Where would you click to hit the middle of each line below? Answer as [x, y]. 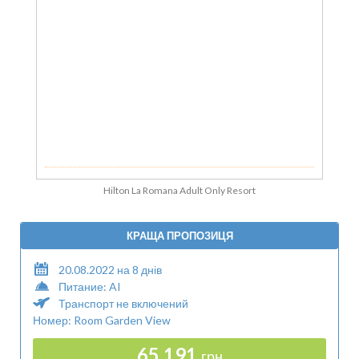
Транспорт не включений [123, 303]
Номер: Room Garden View [102, 320]
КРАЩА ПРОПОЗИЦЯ [179, 236]
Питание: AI [90, 286]
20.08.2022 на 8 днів [110, 270]
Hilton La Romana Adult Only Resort [179, 190]
